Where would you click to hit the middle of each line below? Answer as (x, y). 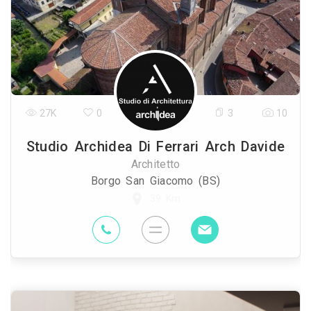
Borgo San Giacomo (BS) (155, 180)
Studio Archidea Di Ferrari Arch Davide (155, 146)
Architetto (155, 164)
